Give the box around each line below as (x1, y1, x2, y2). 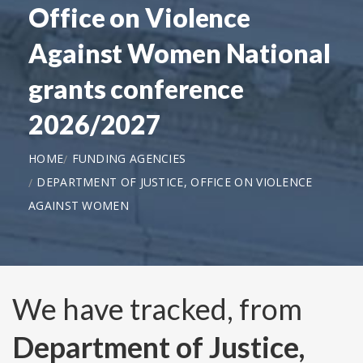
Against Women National (28, 36, 331, 69)
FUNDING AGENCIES (71, 150, 186, 166)
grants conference (28, 72, 245, 105)
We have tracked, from (12, 291, 302, 327)
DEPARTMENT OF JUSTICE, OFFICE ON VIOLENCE (36, 173, 313, 190)
